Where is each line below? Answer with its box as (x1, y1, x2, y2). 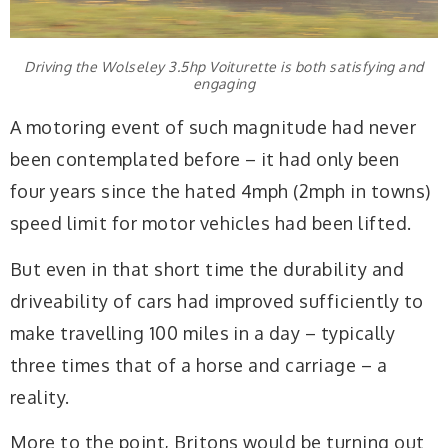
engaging (192, 75, 256, 93)
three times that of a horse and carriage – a (10, 353, 388, 376)
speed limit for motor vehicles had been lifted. (10, 212, 412, 235)
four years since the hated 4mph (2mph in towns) (10, 180, 431, 203)
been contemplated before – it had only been (10, 148, 400, 171)
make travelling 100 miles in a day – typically (10, 321, 396, 344)
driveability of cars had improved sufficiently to (10, 289, 424, 312)
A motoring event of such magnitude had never (10, 116, 417, 139)
